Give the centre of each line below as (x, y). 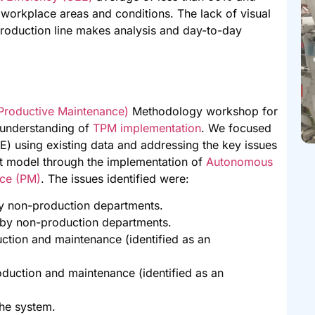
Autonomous (240, 161)
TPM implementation (147, 128)
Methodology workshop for (204, 111)
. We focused (237, 128)
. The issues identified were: (115, 178)
